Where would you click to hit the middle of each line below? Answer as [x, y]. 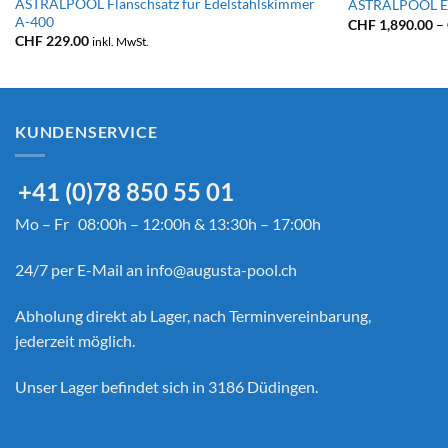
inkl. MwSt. [120, 41]
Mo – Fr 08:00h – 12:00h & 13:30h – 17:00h [168, 224]
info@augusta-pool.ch [221, 270]
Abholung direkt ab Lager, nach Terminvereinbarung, [193, 315]
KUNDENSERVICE [86, 131]
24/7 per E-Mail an [80, 270]
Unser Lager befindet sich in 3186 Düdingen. [166, 386]
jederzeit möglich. [75, 340]
